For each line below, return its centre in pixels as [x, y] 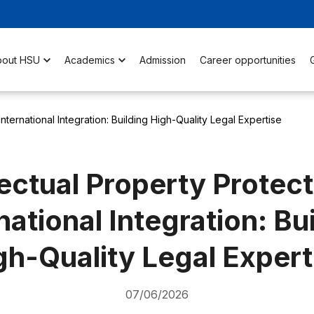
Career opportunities [247, 60]
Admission [162, 60]
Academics [89, 60]
